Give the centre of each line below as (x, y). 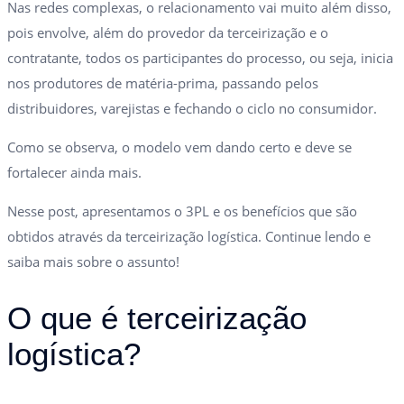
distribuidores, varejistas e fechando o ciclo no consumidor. (192, 108)
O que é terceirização (157, 317)
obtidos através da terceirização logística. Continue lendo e (189, 236)
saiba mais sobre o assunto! (93, 261)
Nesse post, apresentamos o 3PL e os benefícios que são (182, 211)
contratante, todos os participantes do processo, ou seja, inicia (200, 57)
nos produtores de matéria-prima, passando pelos (163, 83)
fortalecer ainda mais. (74, 172)
